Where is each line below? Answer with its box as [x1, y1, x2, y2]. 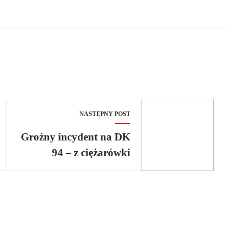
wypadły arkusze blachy [19, 162, 131, 175]
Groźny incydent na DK [21, 131, 131, 143]
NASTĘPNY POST [79, 110, 131, 118]
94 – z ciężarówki [52, 147, 131, 159]
